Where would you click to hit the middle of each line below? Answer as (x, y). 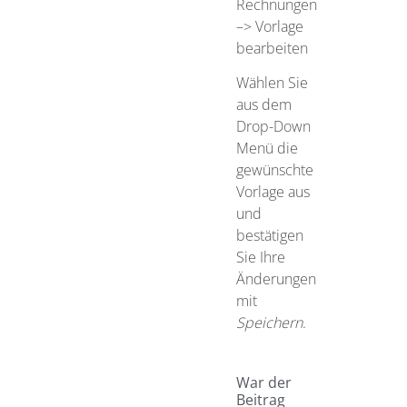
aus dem (263, 105)
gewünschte (274, 170)
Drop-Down (273, 127)
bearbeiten (272, 48)
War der (263, 382)
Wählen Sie (272, 83)
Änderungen (276, 279)
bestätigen (269, 236)
